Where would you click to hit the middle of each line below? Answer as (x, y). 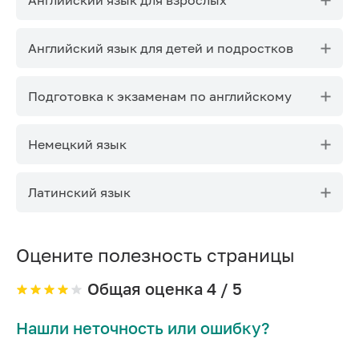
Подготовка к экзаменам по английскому (160, 96)
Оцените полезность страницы (155, 255)
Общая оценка (147, 288)
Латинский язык (79, 192)
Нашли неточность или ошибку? (143, 328)
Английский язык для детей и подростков (161, 48)
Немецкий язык (77, 144)
